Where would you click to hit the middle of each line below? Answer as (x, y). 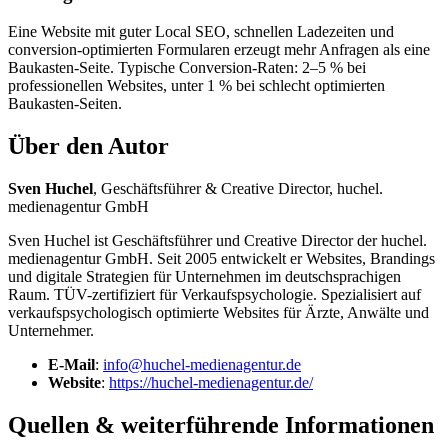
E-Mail (71, 365)
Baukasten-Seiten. (65, 104)
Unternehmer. (51, 331)
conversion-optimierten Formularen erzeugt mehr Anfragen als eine (219, 50)
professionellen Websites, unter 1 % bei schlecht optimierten (196, 86)
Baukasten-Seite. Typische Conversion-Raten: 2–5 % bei (187, 68)
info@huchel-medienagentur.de (202, 365)
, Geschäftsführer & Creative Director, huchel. (238, 189)
